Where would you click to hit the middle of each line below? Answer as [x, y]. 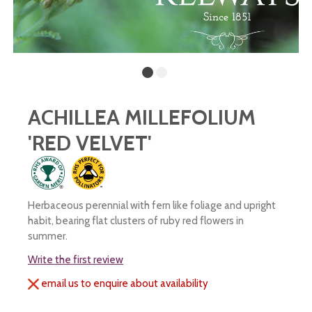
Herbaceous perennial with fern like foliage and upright [152, 205]
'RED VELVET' [90, 143]
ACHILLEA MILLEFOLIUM [142, 117]
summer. [48, 236]
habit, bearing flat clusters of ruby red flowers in [136, 221]
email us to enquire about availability [124, 283]
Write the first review [76, 260]
